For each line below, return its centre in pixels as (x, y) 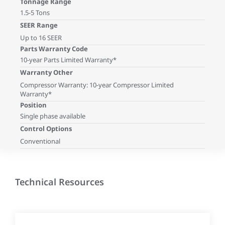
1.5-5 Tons (35, 12)
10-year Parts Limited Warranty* (68, 60)
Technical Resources (60, 182)
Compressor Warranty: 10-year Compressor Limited (97, 85)
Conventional (40, 141)
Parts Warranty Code (54, 48)
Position (33, 105)
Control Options (46, 128)
